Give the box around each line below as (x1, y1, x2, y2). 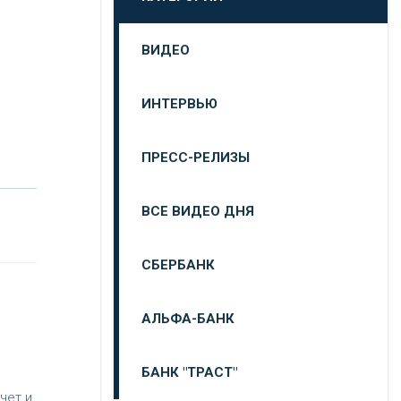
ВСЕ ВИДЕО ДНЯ (141, 203, 254, 219)
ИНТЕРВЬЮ (141, 96, 218, 112)
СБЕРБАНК (141, 257, 215, 273)
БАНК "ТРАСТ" (141, 364, 237, 380)
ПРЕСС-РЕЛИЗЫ (141, 149, 250, 166)
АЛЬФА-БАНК (141, 311, 235, 327)
